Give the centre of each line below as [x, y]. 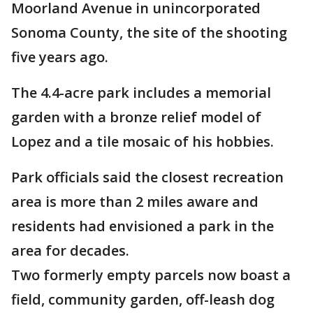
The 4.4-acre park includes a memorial [141, 93]
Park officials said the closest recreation [147, 177]
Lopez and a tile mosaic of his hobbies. [144, 142]
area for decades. [72, 251]
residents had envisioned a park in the [143, 226]
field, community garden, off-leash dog [143, 300]
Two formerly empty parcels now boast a [151, 275]
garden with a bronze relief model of [136, 117]
